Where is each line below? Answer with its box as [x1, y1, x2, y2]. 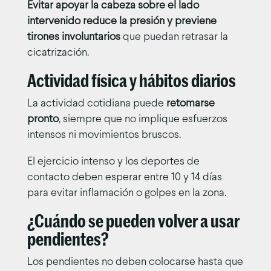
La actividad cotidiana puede [27, 98, 166, 109]
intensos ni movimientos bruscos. [27, 129, 183, 140]
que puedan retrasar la [120, 31, 228, 42]
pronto [27, 114, 59, 125]
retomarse [166, 98, 215, 109]
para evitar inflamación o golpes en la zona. [27, 188, 226, 198]
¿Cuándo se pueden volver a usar [27, 212, 240, 230]
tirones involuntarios [27, 31, 120, 42]
